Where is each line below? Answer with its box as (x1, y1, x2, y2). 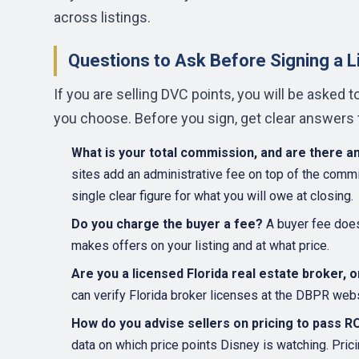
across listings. (54, 9, 151, 26)
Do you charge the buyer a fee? (71, 216, 263, 232)
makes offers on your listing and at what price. (71, 238, 329, 253)
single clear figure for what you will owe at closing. (71, 188, 353, 204)
